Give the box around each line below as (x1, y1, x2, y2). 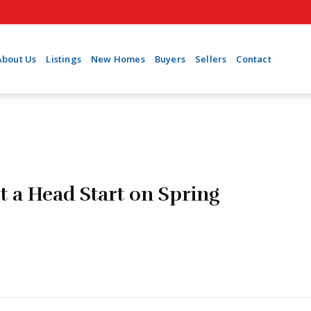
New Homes (91, 52, 145, 65)
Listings (46, 52, 81, 65)
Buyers (154, 52, 186, 65)
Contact (236, 52, 271, 65)
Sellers (195, 52, 227, 65)
